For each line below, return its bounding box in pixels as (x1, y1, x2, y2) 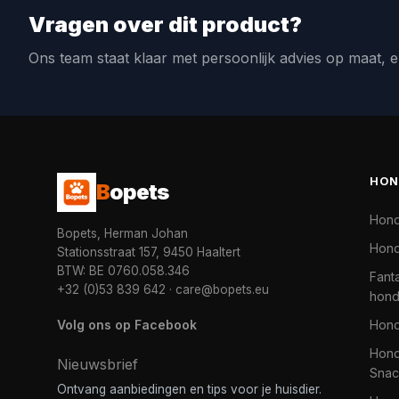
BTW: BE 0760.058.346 (57, 264, 190, 278)
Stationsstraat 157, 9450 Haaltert (57, 245, 240, 259)
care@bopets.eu (175, 282, 269, 297)
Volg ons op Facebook (57, 317, 197, 332)
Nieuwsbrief (57, 355, 138, 373)
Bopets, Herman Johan (57, 226, 188, 240)
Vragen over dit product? (28, 12, 302, 37)
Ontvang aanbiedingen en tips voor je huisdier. (57, 382, 322, 396)
